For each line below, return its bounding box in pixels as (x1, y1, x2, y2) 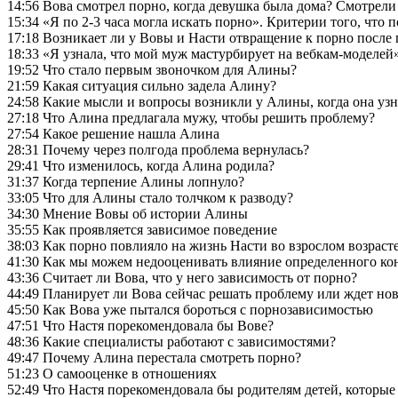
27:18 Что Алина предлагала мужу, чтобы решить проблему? (7, 109, 375, 125)
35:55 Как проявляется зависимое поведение (7, 221, 277, 237)
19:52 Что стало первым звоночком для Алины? (7, 61, 297, 77)
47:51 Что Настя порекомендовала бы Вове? (7, 317, 274, 333)
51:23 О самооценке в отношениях (7, 365, 217, 381)
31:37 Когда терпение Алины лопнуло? (7, 173, 244, 189)
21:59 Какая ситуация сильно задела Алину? (7, 77, 276, 93)
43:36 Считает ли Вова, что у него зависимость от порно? (7, 269, 357, 285)
